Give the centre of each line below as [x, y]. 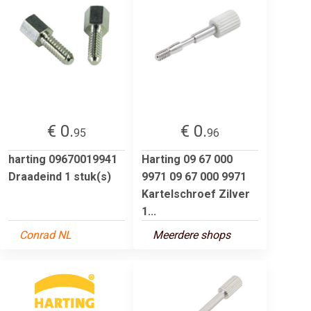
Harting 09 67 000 [187, 159]
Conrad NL [45, 235]
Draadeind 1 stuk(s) [60, 176]
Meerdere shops [192, 235]
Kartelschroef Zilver [196, 194]
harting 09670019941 [63, 159]
